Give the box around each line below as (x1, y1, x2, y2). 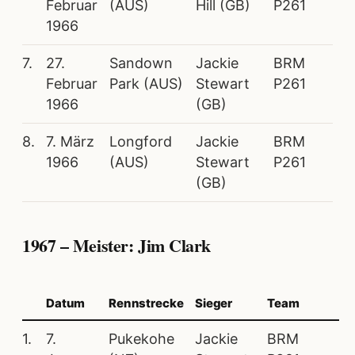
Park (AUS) (109, 74, 183, 92)
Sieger (195, 296, 233, 311)
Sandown (109, 54, 173, 71)
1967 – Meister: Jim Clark (22, 231, 211, 258)
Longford (109, 132, 172, 150)
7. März (46, 132, 94, 150)
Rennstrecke (109, 296, 184, 311)
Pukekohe (109, 330, 174, 348)
